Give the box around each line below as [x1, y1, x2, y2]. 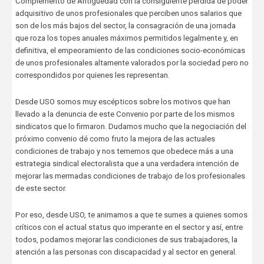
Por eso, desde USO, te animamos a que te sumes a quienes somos [15, 210, 247, 220]
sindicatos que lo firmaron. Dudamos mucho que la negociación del [15, 122, 246, 131]
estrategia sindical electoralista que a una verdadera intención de [15, 159, 239, 169]
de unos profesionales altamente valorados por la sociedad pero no [15, 58, 249, 68]
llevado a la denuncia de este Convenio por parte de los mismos [15, 110, 235, 119]
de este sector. [15, 184, 67, 193]
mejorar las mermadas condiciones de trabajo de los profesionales [15, 171, 245, 181]
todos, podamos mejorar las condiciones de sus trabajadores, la [15, 235, 237, 245]
